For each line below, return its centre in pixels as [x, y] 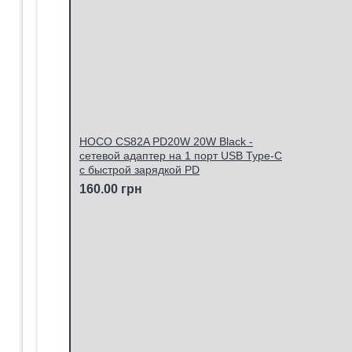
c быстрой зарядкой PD [139, 170]
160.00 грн [111, 189]
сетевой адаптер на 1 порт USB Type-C [181, 156]
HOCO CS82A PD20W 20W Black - [166, 141]
